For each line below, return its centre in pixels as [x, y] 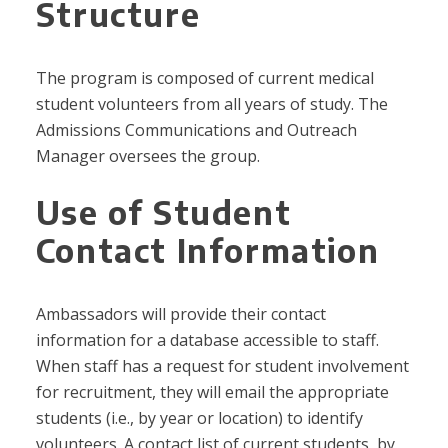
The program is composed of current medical [204, 78]
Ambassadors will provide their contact [180, 314]
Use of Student [163, 212]
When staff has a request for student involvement [222, 366]
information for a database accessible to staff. [207, 340]
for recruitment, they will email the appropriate [212, 392]
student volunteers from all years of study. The [211, 104]
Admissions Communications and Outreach [196, 130]
